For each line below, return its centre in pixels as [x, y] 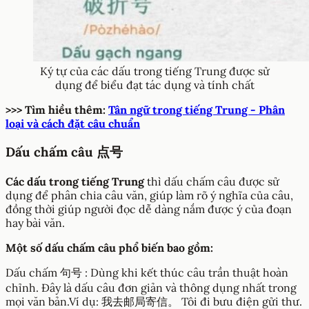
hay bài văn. [35, 222]
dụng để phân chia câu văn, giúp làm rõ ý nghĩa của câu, [149, 195]
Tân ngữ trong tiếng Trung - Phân [197, 110]
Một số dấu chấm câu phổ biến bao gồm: [109, 247]
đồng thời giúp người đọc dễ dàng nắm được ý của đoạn [149, 209]
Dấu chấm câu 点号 [64, 151]
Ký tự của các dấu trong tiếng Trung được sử [154, 71]
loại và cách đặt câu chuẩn [73, 124]
